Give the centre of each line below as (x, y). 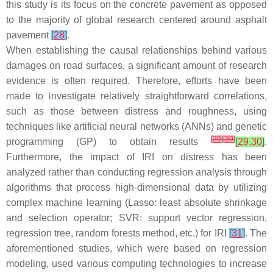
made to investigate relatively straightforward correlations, (136, 96)
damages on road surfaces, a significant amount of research (136, 66)
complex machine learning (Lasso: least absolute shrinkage (136, 203)
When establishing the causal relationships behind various (136, 50)
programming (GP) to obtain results (108, 142)
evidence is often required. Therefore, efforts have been (136, 81)
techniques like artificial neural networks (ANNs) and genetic (136, 126)
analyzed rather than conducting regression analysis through (136, 172)
